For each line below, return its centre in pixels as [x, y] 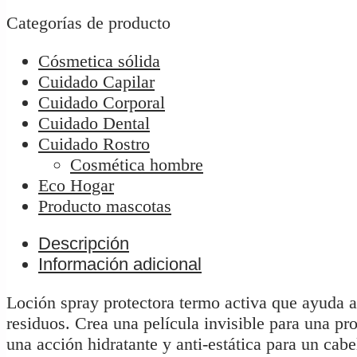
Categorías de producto [88, 22]
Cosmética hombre [137, 164]
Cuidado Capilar [96, 81]
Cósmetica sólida [99, 61]
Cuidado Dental [94, 123]
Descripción [84, 244]
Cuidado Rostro [94, 143]
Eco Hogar [76, 185]
